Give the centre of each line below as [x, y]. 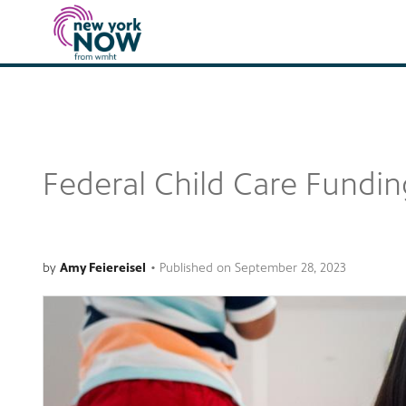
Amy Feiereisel [103, 267]
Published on [197, 267]
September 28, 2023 [290, 267]
